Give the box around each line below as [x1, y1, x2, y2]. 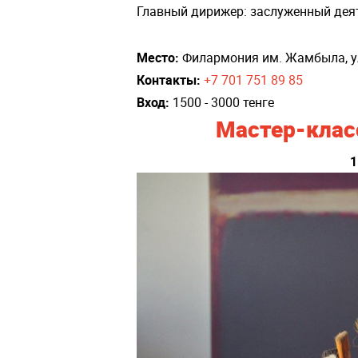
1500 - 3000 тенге [169, 93, 274, 111]
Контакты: [137, 70, 201, 89]
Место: [137, 48, 179, 66]
